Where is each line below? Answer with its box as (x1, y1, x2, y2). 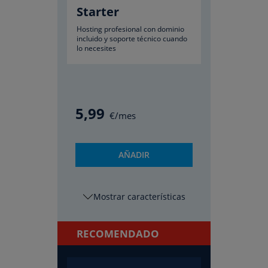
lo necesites (77, 43, 116, 53)
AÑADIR (118, 149, 150, 160)
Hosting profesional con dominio (77, 24, 184, 34)
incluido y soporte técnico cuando (77, 33, 187, 44)
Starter (77, 4, 119, 20)
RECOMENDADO (77, 227, 159, 240)
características (124, 191, 185, 202)
